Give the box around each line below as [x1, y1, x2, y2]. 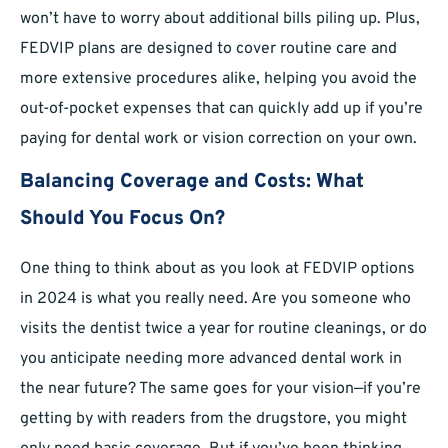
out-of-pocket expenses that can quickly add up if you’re [20, 99, 423, 120]
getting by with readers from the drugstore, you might [20, 409, 407, 430]
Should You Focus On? [20, 206, 225, 233]
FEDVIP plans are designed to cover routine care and [20, 39, 397, 60]
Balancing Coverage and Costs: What [20, 169, 364, 196]
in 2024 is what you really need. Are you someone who [20, 289, 411, 310]
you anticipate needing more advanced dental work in [20, 349, 402, 370]
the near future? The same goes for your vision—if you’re [20, 379, 421, 400]
